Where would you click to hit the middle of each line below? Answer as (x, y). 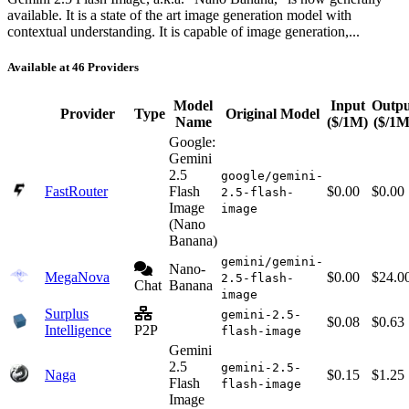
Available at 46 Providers (73, 68)
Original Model (272, 114)
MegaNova (77, 278)
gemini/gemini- (272, 262)
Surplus (67, 314)
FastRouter (76, 192)
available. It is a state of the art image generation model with (179, 15)
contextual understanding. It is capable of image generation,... (184, 31)
